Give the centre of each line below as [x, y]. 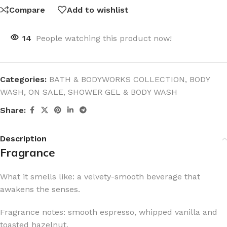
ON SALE [46, 92]
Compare [27, 10]
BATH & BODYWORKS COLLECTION [117, 79]
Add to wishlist [98, 10]
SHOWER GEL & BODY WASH [123, 92]
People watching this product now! [104, 38]
